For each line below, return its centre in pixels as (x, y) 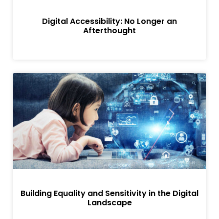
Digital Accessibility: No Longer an (109, 21)
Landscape (109, 203)
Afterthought (109, 30)
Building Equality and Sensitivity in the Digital (109, 194)
